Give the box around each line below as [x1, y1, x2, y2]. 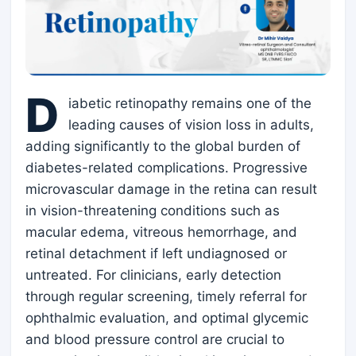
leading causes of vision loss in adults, [68, 117, 314, 133]
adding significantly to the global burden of [25, 138, 300, 154]
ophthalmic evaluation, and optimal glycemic [25, 310, 308, 326]
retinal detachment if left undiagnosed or [25, 246, 287, 261]
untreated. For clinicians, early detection [25, 267, 281, 283]
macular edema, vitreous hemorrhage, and [25, 224, 297, 240]
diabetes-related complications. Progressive [25, 160, 308, 176]
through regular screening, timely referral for [25, 288, 307, 304]
